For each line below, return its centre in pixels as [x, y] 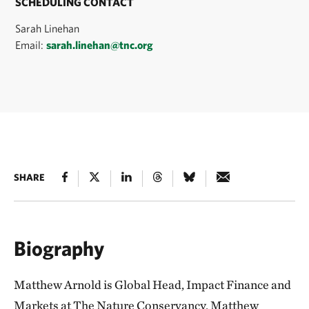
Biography [59, 248]
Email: [31, 44]
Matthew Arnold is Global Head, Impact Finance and [152, 284]
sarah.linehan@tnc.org [100, 44]
